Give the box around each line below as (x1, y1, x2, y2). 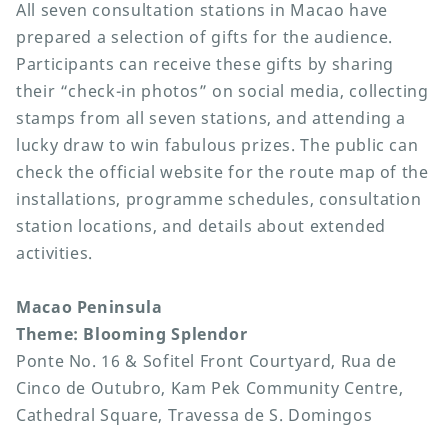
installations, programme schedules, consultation (16, 188, 422, 211)
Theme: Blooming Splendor (16, 323, 248, 346)
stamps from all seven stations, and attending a (16, 107, 407, 130)
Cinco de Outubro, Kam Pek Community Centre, (16, 377, 404, 400)
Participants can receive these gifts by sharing (16, 53, 395, 76)
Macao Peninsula (16, 296, 163, 319)
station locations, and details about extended (16, 215, 386, 238)
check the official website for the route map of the (16, 161, 429, 184)
